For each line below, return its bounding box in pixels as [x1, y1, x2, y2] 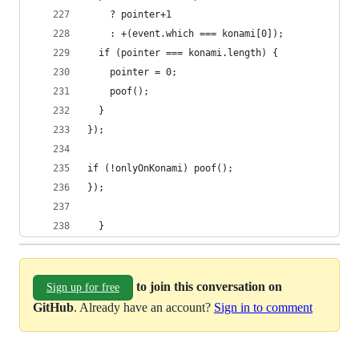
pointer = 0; [87, 67, 177, 78]
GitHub [33, 301, 74, 314]
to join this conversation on [136, 279, 282, 293]
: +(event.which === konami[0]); [87, 28, 284, 39]
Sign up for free [46, 281, 119, 293]
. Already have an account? [74, 301, 214, 314]
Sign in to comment [214, 301, 313, 314]
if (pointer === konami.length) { [87, 47, 278, 58]
